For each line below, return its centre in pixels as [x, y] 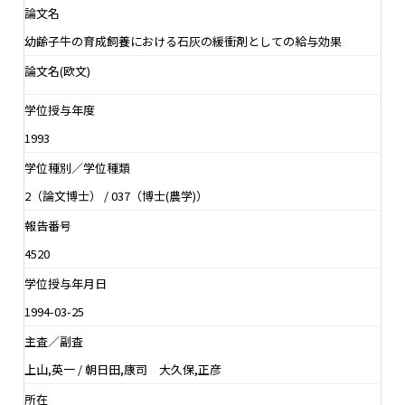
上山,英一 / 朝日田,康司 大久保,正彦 [123, 369]
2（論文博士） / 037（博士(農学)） [116, 195]
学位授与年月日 [66, 283]
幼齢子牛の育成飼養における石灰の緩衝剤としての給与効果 [183, 41]
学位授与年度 [60, 109]
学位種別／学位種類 [77, 167]
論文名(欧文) [57, 71]
